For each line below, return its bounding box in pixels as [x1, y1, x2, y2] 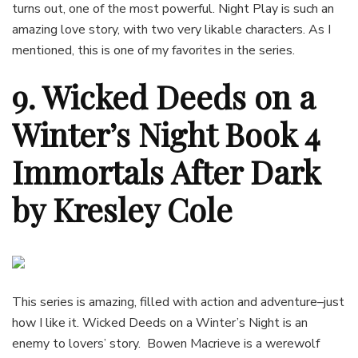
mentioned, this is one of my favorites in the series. [12, 41, 295, 59]
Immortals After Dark [12, 149, 320, 193]
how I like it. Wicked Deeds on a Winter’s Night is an [12, 313, 308, 332]
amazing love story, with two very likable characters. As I [12, 20, 331, 38]
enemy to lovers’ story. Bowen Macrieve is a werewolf [12, 334, 320, 352]
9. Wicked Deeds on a [12, 74, 316, 117]
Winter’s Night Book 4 [12, 112, 320, 155]
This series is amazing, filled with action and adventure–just [12, 292, 344, 311]
